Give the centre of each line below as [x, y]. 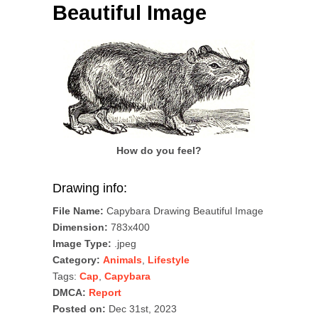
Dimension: [80, 227]
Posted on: [79, 309]
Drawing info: [90, 188]
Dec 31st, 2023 [141, 309]
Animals [122, 260]
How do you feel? [159, 151]
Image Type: [82, 244]
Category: [76, 260]
